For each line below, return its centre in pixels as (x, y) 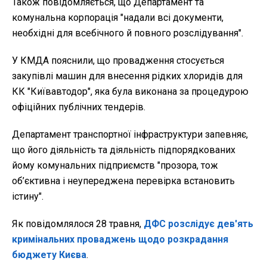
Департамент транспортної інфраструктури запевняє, (130, 134)
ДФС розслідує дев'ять (198, 223)
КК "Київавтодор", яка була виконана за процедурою (130, 91)
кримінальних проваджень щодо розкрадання (120, 239)
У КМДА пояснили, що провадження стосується (118, 60)
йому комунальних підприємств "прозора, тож (115, 165)
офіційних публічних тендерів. (79, 107)
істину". (28, 196)
